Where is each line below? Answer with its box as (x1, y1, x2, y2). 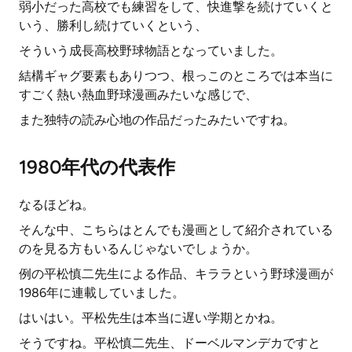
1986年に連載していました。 (19, 285, 185, 300)
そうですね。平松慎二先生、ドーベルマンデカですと (19, 335, 321, 350)
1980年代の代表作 (19, 156, 175, 178)
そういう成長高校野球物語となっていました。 (19, 43, 283, 58)
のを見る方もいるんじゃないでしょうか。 (19, 241, 258, 256)
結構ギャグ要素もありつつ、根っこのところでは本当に (19, 68, 333, 83)
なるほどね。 (19, 197, 94, 212)
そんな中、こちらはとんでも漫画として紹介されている (19, 222, 333, 237)
